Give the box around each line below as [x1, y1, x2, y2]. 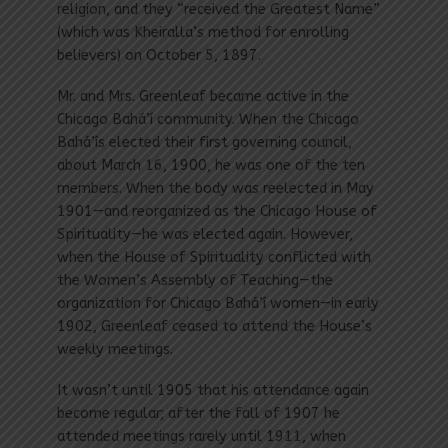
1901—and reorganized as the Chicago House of [56, 202, 377, 220]
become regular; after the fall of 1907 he [56, 404, 340, 422]
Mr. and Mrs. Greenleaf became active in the [56, 87, 349, 105]
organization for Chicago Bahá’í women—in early [56, 294, 379, 312]
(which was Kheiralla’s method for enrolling [56, 24, 349, 42]
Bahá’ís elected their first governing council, [56, 133, 352, 151]
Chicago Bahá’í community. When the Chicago [56, 110, 359, 128]
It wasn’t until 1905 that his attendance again [56, 381, 369, 399]
